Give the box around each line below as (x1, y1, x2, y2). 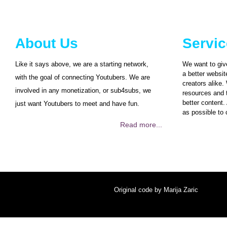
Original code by (114, 186, 164, 194)
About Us (15, 35, 78, 51)
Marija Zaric (164, 186, 198, 194)
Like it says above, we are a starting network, (15, 60, 148, 68)
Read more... (120, 121, 162, 129)
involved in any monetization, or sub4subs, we (15, 87, 151, 94)
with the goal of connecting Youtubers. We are (15, 73, 150, 81)
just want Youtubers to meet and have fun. (15, 100, 139, 107)
